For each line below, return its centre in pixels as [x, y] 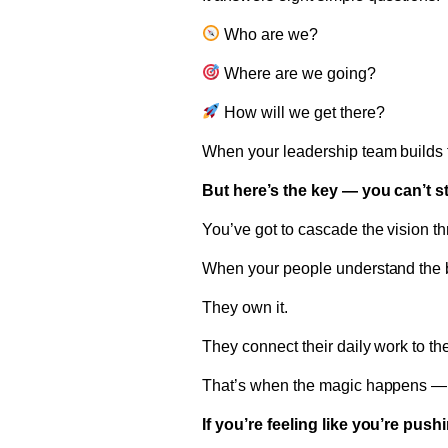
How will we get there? [302, 112]
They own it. [245, 307]
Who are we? [269, 34]
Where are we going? [298, 73]
